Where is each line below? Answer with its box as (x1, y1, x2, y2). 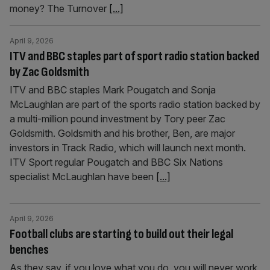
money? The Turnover (10, 2, 109, 14)
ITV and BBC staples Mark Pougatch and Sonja (10, 84, 216, 96)
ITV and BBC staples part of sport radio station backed (10, 48, 259, 64)
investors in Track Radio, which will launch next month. (10, 142, 246, 154)
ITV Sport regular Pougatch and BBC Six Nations (10, 156, 223, 168)
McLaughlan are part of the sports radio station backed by (10, 98, 260, 110)
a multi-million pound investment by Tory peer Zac (10, 113, 225, 125)
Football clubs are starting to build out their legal (10, 226, 233, 242)
